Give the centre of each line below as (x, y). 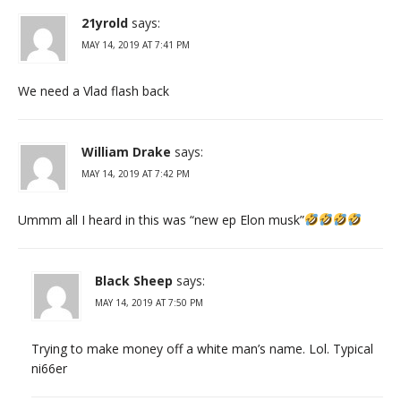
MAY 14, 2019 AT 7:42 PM (136, 173)
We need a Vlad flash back (94, 90)
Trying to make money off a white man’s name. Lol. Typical (202, 348)
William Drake (126, 151)
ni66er (49, 368)
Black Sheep (134, 280)
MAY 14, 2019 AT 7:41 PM (136, 44)
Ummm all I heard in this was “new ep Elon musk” (161, 219)
